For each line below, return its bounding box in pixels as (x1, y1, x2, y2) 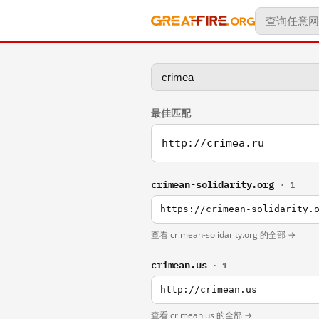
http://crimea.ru (162, 137, 264, 150)
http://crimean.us (160, 284, 257, 295)
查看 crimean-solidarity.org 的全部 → (151, 229, 296, 241)
